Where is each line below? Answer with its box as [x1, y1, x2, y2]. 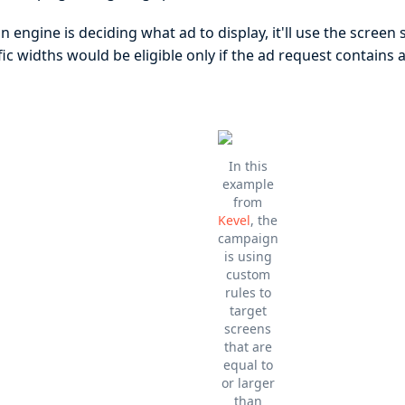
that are [223, 338, 272, 355]
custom [225, 266, 270, 283]
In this [228, 157, 268, 174]
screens [224, 320, 272, 337]
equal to [222, 356, 273, 373]
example [221, 175, 274, 193]
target [229, 302, 267, 319]
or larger [221, 374, 275, 391]
